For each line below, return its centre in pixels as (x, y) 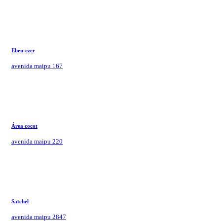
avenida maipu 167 (37, 66)
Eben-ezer (23, 50)
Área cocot (24, 126)
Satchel (20, 201)
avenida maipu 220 (37, 141)
